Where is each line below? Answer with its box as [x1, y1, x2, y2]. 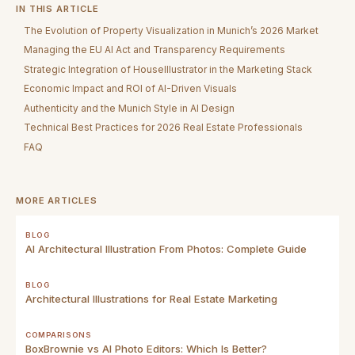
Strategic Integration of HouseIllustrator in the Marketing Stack [24, 63, 313, 75]
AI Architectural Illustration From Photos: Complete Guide [25, 242, 307, 255]
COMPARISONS [25, 330, 92, 339]
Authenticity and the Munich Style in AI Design [24, 101, 235, 114]
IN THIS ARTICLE [16, 2, 99, 14]
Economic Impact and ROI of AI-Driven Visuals [24, 82, 238, 95]
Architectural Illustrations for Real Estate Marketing [25, 292, 277, 305]
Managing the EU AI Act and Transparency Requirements [24, 44, 286, 56]
